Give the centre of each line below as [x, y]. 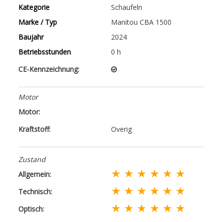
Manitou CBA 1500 [141, 22]
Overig [121, 129]
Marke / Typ [38, 22]
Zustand [32, 159]
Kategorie [34, 7]
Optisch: [31, 209]
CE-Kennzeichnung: [49, 69]
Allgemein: [35, 174]
